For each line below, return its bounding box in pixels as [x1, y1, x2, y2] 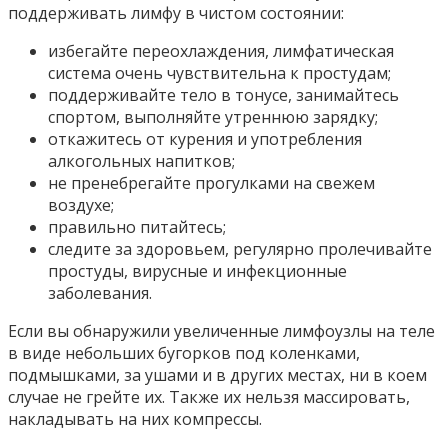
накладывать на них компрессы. [8, 407, 262, 430]
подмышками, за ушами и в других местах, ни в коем [8, 363, 427, 386]
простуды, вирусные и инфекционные [48, 259, 347, 282]
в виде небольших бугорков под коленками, [8, 341, 360, 364]
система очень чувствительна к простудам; [48, 61, 391, 84]
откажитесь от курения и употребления [48, 127, 362, 150]
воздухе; [48, 193, 114, 216]
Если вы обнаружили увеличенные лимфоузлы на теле [8, 319, 435, 342]
